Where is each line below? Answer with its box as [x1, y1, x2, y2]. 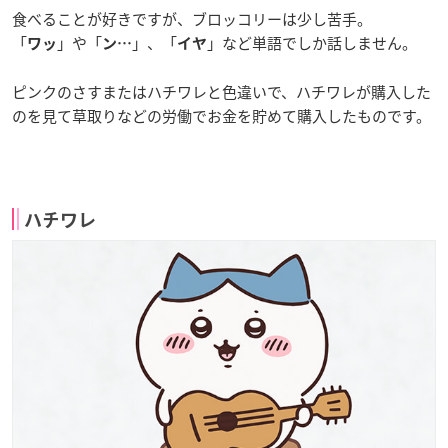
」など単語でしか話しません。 [207, 32, 417, 55]
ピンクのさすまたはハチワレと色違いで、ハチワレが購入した [12, 81, 431, 104]
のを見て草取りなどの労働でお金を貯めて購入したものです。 [12, 105, 431, 128]
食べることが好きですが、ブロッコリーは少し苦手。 [12, 8, 372, 31]
